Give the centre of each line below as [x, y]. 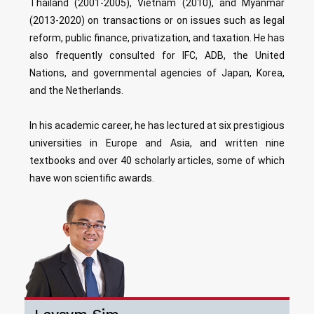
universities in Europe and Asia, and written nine [157, 143]
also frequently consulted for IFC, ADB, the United [157, 55]
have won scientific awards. [92, 178]
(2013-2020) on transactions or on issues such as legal [157, 20]
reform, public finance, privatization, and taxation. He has [157, 37]
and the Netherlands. [76, 90]
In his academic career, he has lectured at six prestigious [157, 125]
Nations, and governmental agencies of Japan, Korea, [157, 73]
